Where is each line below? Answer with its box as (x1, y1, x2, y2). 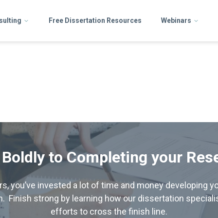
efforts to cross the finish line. (51, 206, 167, 217)
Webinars (161, 17, 191, 24)
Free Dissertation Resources (49, 17, 142, 24)
